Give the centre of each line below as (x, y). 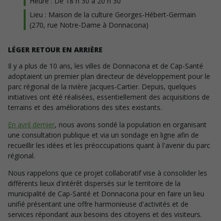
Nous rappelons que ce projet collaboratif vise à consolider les (108, 173)
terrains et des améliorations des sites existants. (85, 107)
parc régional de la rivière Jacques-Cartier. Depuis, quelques (102, 87)
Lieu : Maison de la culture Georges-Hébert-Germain (113, 15)
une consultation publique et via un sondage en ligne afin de (103, 135)
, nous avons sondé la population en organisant (131, 125)
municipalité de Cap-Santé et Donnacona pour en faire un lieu (106, 194)
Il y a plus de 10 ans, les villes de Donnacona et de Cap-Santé (106, 66)
